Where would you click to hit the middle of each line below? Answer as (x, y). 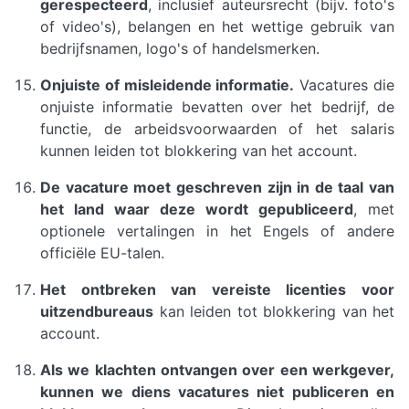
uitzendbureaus (97, 311)
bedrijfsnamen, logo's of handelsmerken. (180, 48)
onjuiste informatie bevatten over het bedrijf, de (217, 107)
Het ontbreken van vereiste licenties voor (217, 289)
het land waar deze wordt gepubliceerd (197, 209)
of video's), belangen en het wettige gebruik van (217, 26)
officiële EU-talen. (102, 253)
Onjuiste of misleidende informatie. (168, 85)
